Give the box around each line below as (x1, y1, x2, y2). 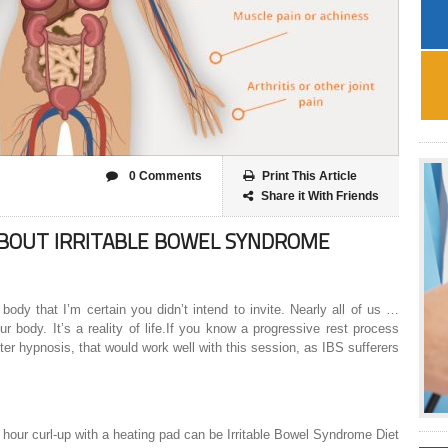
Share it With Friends (261, 189, 379, 204)
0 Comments (126, 169, 202, 184)
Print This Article (262, 169, 357, 184)
